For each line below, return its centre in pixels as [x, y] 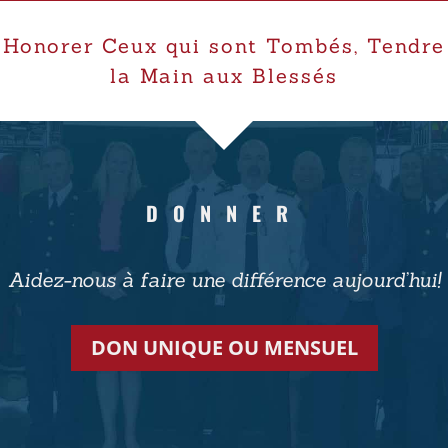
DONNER [224, 213]
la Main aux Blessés [224, 76]
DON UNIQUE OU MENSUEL [224, 348]
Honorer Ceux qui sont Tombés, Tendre [224, 46]
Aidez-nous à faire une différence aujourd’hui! [224, 280]
